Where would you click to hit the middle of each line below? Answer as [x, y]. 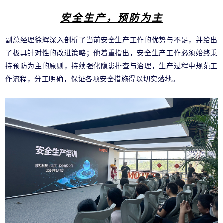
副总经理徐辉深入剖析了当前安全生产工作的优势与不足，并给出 [111, 40]
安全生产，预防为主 [111, 18]
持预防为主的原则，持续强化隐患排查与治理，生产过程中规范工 [111, 66]
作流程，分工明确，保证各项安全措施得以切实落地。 [93, 79]
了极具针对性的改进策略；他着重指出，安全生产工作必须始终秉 [111, 53]
